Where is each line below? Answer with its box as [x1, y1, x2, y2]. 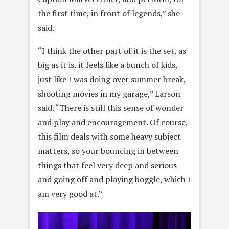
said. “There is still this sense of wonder [38, 102, 184, 114]
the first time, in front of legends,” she [38, 8, 180, 19]
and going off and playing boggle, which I [38, 174, 191, 186]
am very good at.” [38, 188, 102, 200]
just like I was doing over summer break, [38, 74, 186, 85]
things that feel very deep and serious [38, 159, 177, 171]
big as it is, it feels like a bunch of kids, [38, 59, 177, 71]
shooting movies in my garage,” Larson [38, 88, 180, 100]
